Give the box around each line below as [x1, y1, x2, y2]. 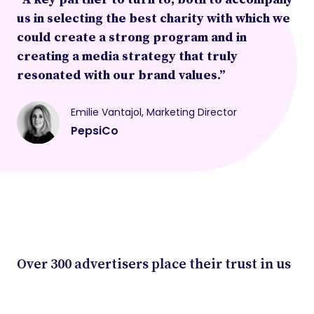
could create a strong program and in [17, 28, 247, 46]
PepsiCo [71, 123, 118, 139]
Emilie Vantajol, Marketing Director [71, 105, 237, 120]
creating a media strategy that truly [17, 47, 238, 65]
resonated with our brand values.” [17, 66, 226, 84]
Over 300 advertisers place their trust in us [17, 254, 291, 274]
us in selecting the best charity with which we [17, 9, 290, 27]
